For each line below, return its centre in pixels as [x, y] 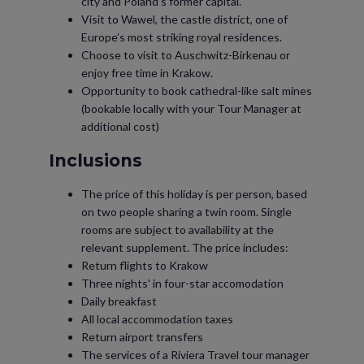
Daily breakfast [119, 301]
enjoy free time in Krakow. [147, 73]
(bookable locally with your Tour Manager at [191, 108]
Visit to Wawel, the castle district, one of [184, 19]
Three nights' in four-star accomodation [182, 283]
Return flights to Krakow [145, 265]
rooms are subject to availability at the [178, 230]
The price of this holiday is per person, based [194, 194]
